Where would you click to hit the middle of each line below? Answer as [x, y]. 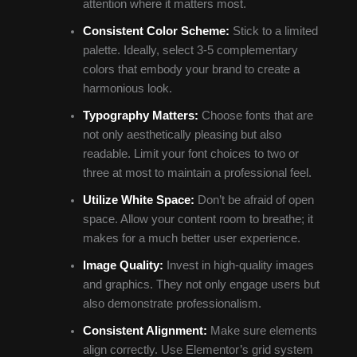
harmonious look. [127, 88]
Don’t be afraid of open [254, 200]
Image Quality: [123, 265]
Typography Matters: [140, 115]
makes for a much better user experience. [191, 238]
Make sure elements [262, 330]
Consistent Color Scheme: [156, 31]
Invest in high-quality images [238, 265]
